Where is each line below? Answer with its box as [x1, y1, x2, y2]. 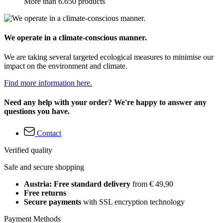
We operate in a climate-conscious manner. [4, 33, 147, 42]
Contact [37, 128, 61, 137]
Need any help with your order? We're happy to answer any [4, 98, 207, 107]
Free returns [24, 188, 66, 197]
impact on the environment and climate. [4, 62, 127, 71]
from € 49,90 [130, 179, 173, 188]
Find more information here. [4, 79, 92, 88]
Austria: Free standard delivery [24, 179, 130, 188]
